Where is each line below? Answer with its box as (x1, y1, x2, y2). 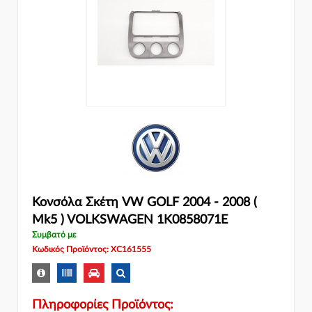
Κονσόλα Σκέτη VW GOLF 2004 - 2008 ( (32, 196, 257, 209)
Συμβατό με (32, 230, 76, 239)
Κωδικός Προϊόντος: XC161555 (32, 244, 151, 253)
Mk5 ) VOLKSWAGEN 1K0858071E (32, 213, 228, 226)
